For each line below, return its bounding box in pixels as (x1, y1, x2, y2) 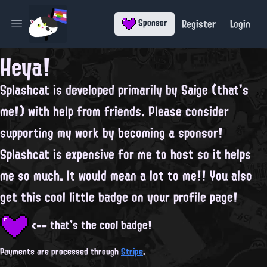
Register (182, 14, 216, 33)
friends (104, 99, 141, 123)
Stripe (121, 243, 143, 260)
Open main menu (15, 20, 80, 40)
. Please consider (141, 99, 229, 123)
